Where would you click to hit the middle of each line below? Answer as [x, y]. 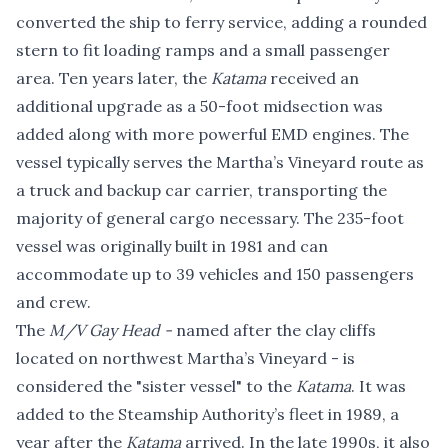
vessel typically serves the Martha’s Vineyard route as [220, 161]
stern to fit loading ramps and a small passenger [203, 49]
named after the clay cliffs [276, 329]
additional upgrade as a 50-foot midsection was [199, 105]
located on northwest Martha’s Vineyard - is [185, 357]
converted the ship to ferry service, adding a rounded [221, 21]
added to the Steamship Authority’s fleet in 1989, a [207, 413]
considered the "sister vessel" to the [156, 385]
